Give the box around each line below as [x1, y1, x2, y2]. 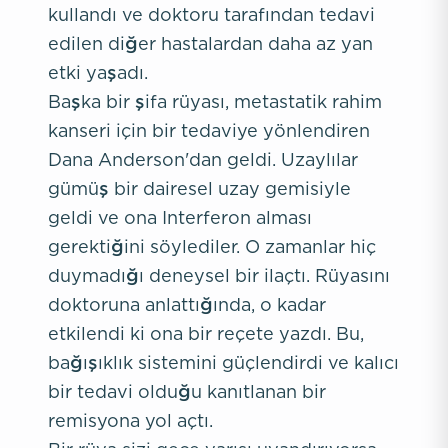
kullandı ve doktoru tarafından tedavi [48, 5, 375, 24]
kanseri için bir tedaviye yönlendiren [48, 121, 370, 140]
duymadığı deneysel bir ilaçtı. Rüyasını [48, 266, 390, 285]
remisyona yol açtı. [48, 411, 213, 430]
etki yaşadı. [48, 63, 148, 82]
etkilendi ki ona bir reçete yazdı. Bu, [48, 324, 364, 343]
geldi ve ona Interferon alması [48, 208, 312, 227]
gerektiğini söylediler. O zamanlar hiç [48, 237, 376, 256]
